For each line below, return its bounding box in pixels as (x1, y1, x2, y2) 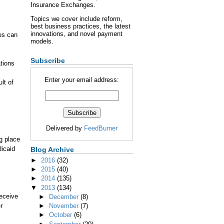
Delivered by (46, 124, 84, 132)
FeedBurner (84, 124, 117, 132)
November (48, 202, 80, 210)
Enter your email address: (44, 76, 119, 84)
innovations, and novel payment (30, 30, 122, 38)
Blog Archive (30, 145, 74, 153)
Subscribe (30, 56, 65, 65)
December (48, 192, 80, 200)
